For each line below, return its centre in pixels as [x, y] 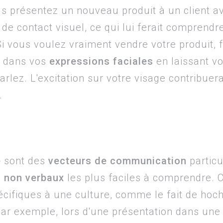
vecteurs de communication [117, 161]
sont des [25, 161]
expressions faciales [101, 61]
